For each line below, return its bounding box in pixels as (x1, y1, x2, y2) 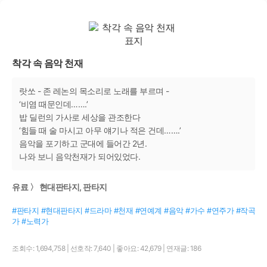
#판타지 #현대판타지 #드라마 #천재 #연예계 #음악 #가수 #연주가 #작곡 (12, 206, 255, 216)
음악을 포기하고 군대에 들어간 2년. (19, 138, 147, 148)
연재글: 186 (166, 244, 201, 253)
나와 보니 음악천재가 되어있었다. (19, 151, 140, 162)
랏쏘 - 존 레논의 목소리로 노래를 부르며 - (19, 86, 169, 96)
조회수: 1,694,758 (12, 244, 67, 253)
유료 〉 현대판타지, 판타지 (12, 181, 107, 192)
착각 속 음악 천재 (12, 57, 83, 69)
